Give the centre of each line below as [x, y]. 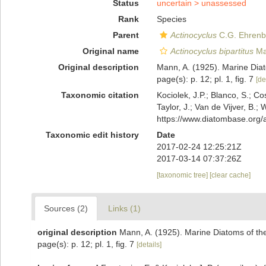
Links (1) [124, 208]
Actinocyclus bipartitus [212, 51]
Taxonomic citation [100, 95]
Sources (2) [66, 208]
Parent [126, 35]
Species [171, 19]
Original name [110, 51]
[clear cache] [230, 175]
